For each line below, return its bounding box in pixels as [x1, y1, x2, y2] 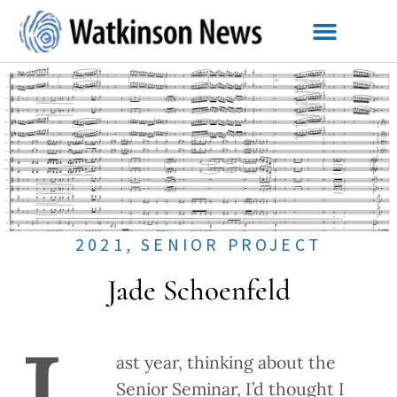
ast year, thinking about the [116, 351, 337, 374]
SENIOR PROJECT [141, 234, 323, 256]
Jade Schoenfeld [106, 273, 291, 308]
